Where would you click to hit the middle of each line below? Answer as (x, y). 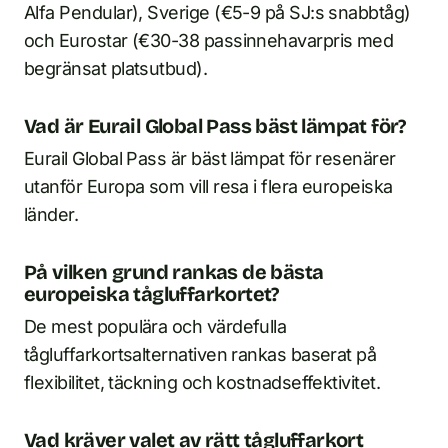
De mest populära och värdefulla (155, 326)
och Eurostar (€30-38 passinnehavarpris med (209, 40)
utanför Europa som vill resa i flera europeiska (208, 186)
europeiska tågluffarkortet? (151, 294)
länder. (51, 214)
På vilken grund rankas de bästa (174, 272)
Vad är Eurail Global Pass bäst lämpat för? (215, 126)
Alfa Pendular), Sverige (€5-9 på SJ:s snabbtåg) (217, 12)
